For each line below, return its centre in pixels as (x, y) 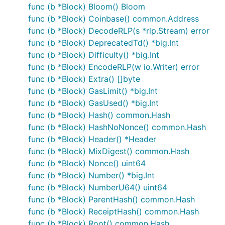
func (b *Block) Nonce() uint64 (87, 163)
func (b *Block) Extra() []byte (84, 79)
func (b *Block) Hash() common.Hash (99, 115)
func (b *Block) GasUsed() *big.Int (93, 103)
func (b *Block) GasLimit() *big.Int (93, 91)
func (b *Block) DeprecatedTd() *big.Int (103, 43)
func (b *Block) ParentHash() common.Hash (111, 199)
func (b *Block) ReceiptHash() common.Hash (114, 211)
